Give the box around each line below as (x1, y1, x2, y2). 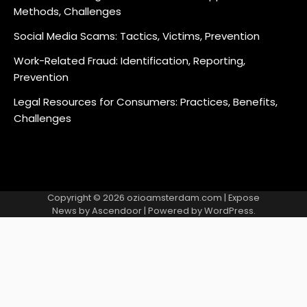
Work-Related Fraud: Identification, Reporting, (14, 53, 245, 69)
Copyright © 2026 (47, 191, 127, 205)
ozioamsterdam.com (127, 191, 222, 205)
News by (51, 204, 92, 218)
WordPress (204, 204, 254, 218)
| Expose (222, 191, 260, 205)
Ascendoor (91, 204, 142, 218)
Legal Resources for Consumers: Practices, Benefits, (14, 95, 278, 110)
